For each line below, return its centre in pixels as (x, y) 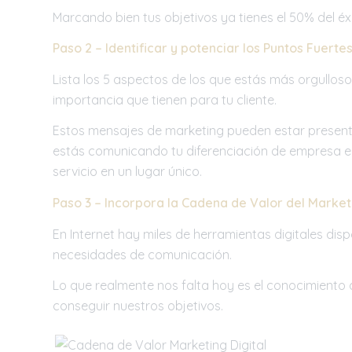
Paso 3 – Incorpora (110, 203)
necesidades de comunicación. (142, 254)
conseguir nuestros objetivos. (138, 306)
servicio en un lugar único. (127, 172)
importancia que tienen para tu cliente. (165, 99)
